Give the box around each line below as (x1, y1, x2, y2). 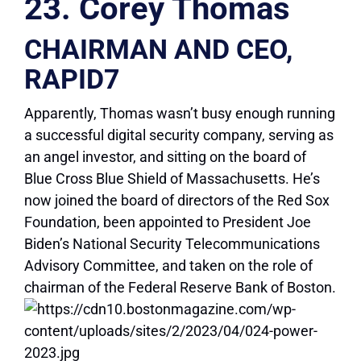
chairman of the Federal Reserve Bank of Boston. (24, 279, 336, 297)
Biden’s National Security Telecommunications (24, 235, 320, 253)
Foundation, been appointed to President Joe (24, 214, 311, 231)
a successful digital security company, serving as (24, 127, 334, 144)
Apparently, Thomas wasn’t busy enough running (24, 105, 335, 122)
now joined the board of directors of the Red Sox (24, 192, 330, 210)
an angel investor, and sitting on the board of (24, 148, 306, 166)
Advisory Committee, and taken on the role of (24, 257, 313, 275)
